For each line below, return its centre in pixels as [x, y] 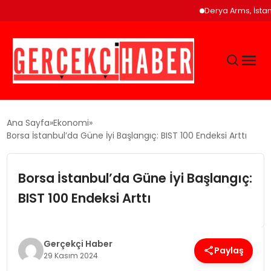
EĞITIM [24, 154]
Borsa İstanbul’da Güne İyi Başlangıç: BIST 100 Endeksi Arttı [127, 135]
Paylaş [229, 250]
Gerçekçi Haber [78, 244]
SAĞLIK [25, 263]
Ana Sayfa [28, 123]
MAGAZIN [31, 226]
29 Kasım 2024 [70, 256]
